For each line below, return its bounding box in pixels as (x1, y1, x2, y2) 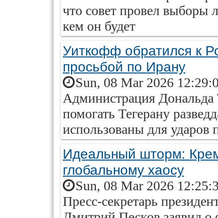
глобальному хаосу (63, 162, 184, 178)
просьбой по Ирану (63, 59, 185, 74)
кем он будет (63, 18, 135, 34)
